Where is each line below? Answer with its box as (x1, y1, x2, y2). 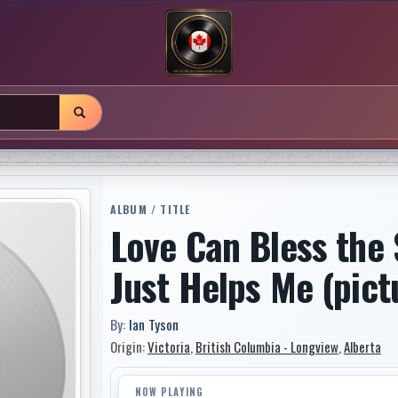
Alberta (343, 337, 381, 356)
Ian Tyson (128, 314, 179, 335)
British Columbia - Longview (195, 337, 338, 356)
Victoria (147, 337, 190, 356)
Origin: (109, 337, 147, 356)
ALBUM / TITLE (109, 202, 191, 217)
